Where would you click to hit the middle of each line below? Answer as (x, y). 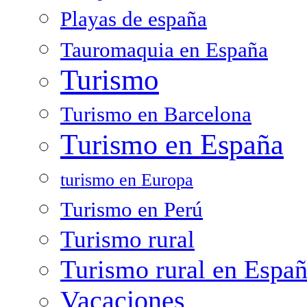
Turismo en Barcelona (156, 114)
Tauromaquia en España (164, 50)
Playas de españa (134, 19)
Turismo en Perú (132, 209)
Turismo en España (172, 144)
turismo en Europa (127, 180)
